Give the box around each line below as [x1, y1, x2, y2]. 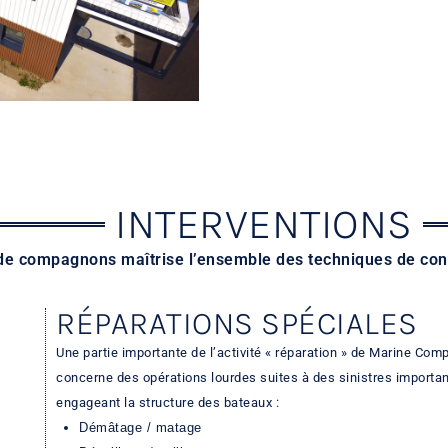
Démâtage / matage [79, 420, 202, 436]
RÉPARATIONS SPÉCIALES [56, 305, 418, 343]
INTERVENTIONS [115, 199, 413, 250]
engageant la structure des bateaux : [56, 395, 279, 411]
